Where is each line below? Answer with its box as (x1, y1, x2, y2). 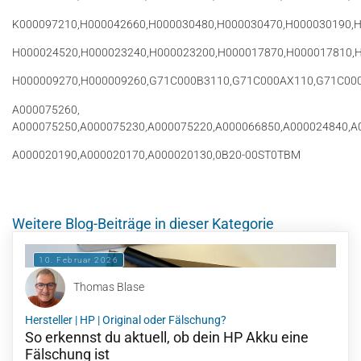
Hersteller (25, 313, 73, 326)
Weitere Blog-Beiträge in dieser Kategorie (12, 214, 274, 232)
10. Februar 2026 (39, 255, 118, 264)
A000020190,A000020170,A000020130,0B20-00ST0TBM (12, 148, 301, 162)
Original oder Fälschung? (102, 313, 226, 326)
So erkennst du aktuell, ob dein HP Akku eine (25, 328, 309, 346)
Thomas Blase (73, 280, 144, 294)
